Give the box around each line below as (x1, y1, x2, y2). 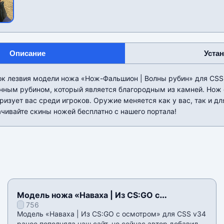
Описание (9, 49, 45, 58)
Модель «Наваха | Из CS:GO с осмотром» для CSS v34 (16, 209, 206, 218)
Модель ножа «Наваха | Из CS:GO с (16, 190, 159, 200)
